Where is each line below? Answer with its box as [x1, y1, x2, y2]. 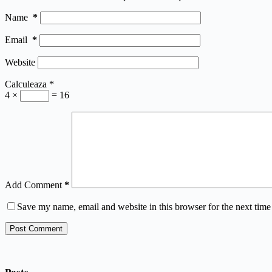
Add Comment [5, 180, 62, 191]
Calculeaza [5, 79, 47, 90]
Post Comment [10, 224, 63, 234]
